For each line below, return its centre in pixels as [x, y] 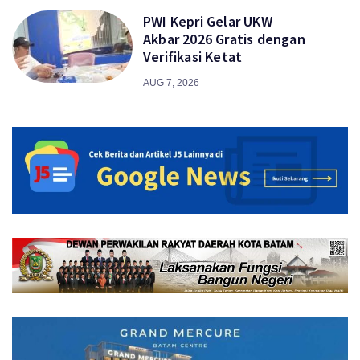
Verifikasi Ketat [193, 56]
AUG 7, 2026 [171, 82]
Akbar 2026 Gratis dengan [224, 39]
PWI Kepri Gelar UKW [208, 21]
